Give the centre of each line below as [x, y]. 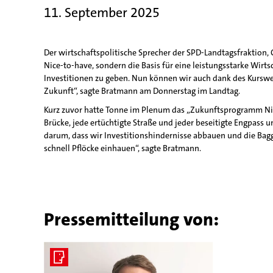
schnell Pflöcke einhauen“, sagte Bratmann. [122, 148]
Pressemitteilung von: [131, 220]
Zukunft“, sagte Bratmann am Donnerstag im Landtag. [142, 91]
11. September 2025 [102, 12]
